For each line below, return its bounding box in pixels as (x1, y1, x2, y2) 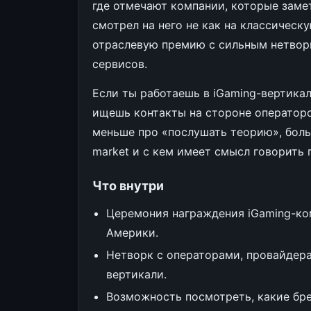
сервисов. (92, 57, 147, 71)
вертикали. (106, 267, 167, 281)
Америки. (106, 226, 158, 239)
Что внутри (92, 178, 164, 193)
